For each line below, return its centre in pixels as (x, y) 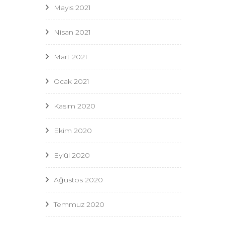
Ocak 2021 (72, 81)
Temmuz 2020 (79, 204)
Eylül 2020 (72, 155)
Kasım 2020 (75, 106)
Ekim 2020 (73, 130)
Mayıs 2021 (72, 7)
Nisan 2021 (72, 32)
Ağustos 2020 (78, 180)
